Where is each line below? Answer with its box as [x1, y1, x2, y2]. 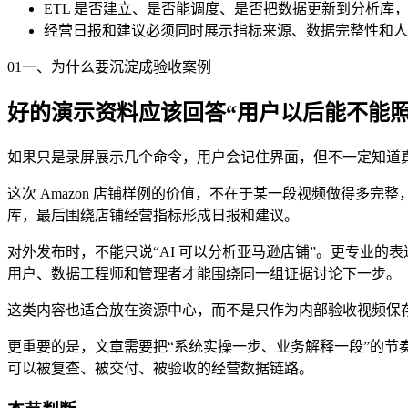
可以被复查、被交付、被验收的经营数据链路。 [7, 361, 313, 377]
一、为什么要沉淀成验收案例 [22, 59, 211, 76]
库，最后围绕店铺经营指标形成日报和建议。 [7, 208, 299, 224]
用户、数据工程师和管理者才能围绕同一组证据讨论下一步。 [7, 266, 401, 282]
